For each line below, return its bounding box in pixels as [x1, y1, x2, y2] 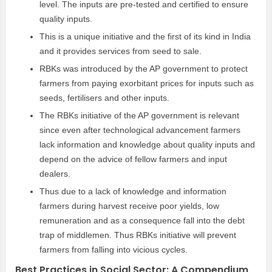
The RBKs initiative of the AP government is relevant [39, 110, 239, 120]
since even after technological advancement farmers [39, 125, 240, 135]
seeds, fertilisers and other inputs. [39, 93, 172, 103]
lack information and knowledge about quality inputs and [39, 140, 255, 149]
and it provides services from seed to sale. [39, 46, 202, 56]
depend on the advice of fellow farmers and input [39, 154, 227, 164]
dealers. [39, 169, 73, 178]
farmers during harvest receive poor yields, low [39, 201, 219, 211]
